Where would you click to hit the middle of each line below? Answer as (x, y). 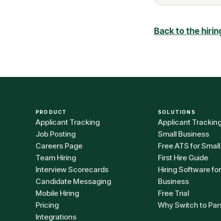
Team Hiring (56, 158)
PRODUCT (51, 112)
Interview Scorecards (72, 169)
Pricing (47, 205)
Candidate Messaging (73, 181)
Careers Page (59, 146)
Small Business (184, 134)
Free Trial (173, 193)
